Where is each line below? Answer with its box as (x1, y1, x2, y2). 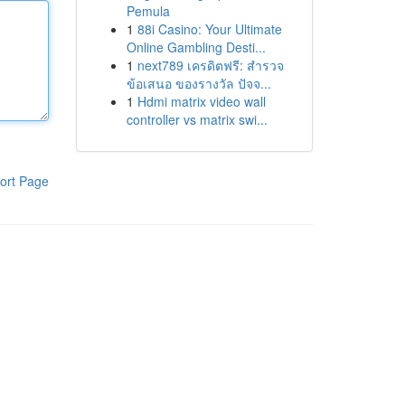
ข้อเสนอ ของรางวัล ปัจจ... (126, 74, 271, 92)
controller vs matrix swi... (126, 110, 268, 128)
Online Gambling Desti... (126, 38, 266, 56)
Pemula (126, 2, 170, 20)
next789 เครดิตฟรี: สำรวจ (137, 56, 284, 74)
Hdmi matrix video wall (137, 92, 266, 110)
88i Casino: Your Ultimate (137, 20, 282, 38)
